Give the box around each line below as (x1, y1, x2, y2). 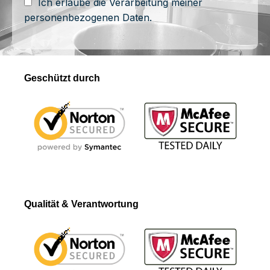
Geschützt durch (24, 73, 100, 84)
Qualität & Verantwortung (24, 198, 139, 209)
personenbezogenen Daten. (24, 11, 152, 24)
